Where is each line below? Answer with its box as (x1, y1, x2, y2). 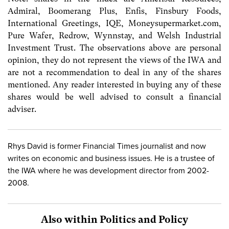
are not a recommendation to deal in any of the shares (8, 67, 221, 78)
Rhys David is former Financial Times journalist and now (8, 141, 206, 152)
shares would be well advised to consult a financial (8, 92, 221, 102)
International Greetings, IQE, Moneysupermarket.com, (8, 18, 221, 29)
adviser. (8, 104, 36, 114)
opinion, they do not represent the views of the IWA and (8, 55, 221, 65)
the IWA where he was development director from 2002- (8, 166, 209, 176)
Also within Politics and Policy (41, 213, 188, 225)
